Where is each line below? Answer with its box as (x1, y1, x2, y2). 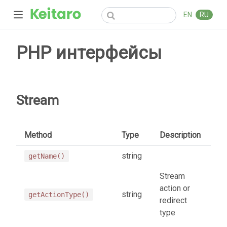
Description (160, 130, 201, 140)
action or (160, 183, 190, 193)
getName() (28, 152, 65, 160)
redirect (160, 195, 187, 205)
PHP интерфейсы (16, 42, 162, 63)
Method (24, 130, 52, 140)
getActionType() (28, 190, 89, 199)
